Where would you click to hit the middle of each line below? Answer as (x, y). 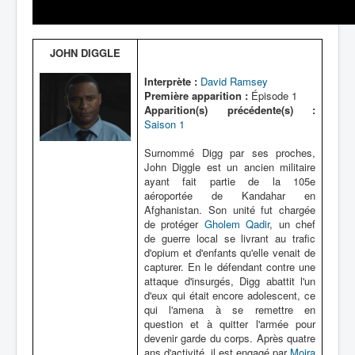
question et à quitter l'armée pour (230, 324)
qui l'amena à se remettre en (230, 309)
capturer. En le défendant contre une (230, 267)
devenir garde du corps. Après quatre (230, 338)
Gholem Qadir (237, 224)
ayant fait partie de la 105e (230, 181)
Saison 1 (164, 124)
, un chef (293, 224)
